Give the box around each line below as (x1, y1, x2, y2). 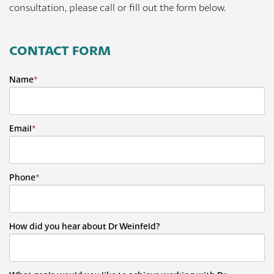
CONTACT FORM (9, 42, 111, 59)
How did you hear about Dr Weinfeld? (9, 221, 160, 232)
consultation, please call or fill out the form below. (9, 2, 226, 13)
